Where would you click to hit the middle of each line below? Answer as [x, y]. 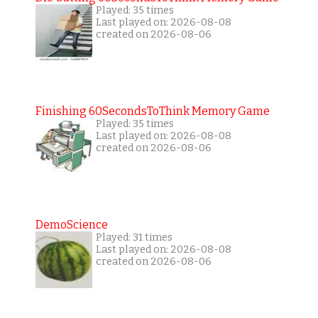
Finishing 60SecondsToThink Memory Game [152, 111]
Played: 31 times [134, 237]
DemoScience [71, 224]
